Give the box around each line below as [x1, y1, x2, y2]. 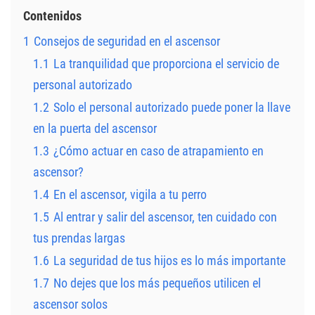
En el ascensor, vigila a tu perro [53, 187, 207, 202]
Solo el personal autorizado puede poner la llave [53, 100, 290, 115]
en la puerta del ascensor [33, 121, 157, 136]
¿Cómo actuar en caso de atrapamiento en [53, 143, 264, 158]
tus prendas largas [33, 231, 125, 245]
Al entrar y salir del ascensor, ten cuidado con [53, 210, 277, 224]
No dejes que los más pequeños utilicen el [53, 276, 261, 290]
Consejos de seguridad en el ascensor [34, 34, 220, 49]
